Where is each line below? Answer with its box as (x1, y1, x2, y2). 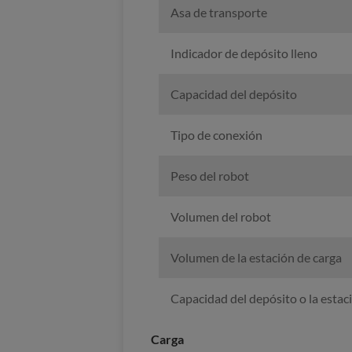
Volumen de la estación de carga (170, 250, 342, 266)
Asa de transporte (170, 5, 267, 20)
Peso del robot (170, 168, 249, 184)
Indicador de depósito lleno (170, 46, 317, 61)
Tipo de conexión (170, 127, 262, 143)
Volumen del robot (170, 209, 271, 225)
